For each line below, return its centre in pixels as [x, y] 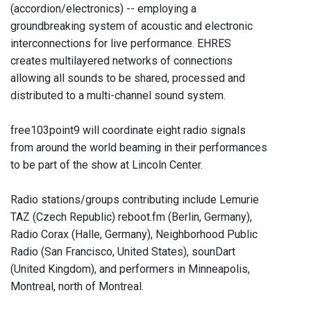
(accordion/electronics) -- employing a [103, 9]
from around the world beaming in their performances [139, 148]
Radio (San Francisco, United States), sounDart [123, 252]
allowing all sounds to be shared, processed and [128, 78]
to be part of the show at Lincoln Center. [107, 165]
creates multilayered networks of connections [121, 61]
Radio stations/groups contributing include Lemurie [135, 200]
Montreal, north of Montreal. [77, 287]
